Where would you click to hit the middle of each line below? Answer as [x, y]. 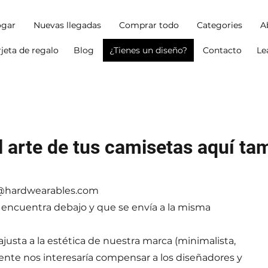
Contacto [222, 50]
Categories [220, 25]
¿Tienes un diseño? [148, 50]
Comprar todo [149, 25]
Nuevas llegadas [67, 25]
